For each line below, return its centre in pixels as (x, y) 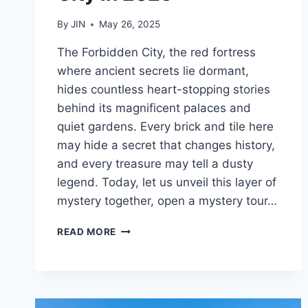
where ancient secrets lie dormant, (153, 71)
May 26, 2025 (130, 24)
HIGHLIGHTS (147, 272)
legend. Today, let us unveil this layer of (167, 183)
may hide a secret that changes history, (166, 145)
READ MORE (87, 232)
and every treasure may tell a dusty (155, 164)
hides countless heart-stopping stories (164, 90)
